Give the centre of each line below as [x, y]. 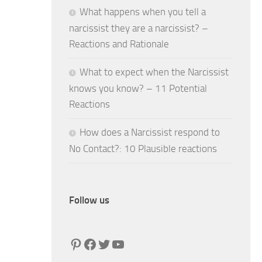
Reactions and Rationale [119, 44]
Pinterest [95, 244]
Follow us [89, 200]
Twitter [118, 244]
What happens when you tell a [143, 12]
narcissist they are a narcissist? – [139, 28]
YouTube [137, 244]
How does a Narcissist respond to [150, 132]
